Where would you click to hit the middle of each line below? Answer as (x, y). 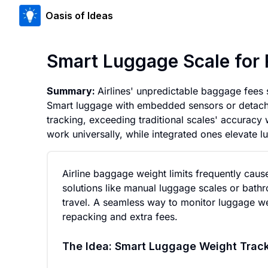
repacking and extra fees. (120, 217)
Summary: (72, 91)
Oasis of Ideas (79, 16)
